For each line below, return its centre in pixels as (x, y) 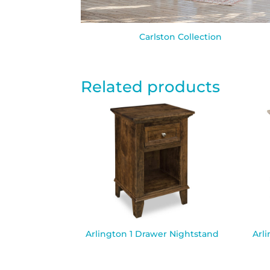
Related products (151, 86)
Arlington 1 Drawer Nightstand (152, 234)
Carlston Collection (181, 37)
